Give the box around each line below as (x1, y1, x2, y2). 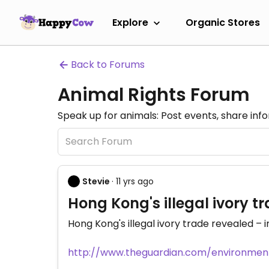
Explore (112, 15, 148, 29)
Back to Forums (71, 58, 145, 71)
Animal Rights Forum (58, 82, 250, 107)
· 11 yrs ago (112, 175, 154, 187)
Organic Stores (186, 15, 260, 29)
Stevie (82, 175, 110, 187)
